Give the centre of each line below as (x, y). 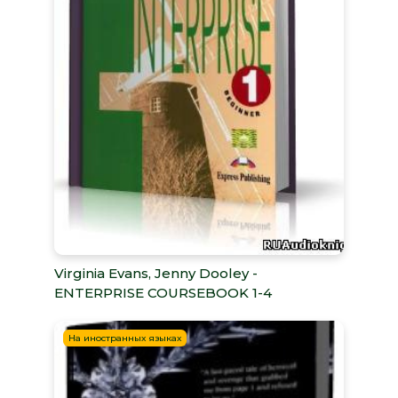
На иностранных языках (124, 338)
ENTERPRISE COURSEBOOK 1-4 (163, 292)
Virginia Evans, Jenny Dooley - (155, 273)
